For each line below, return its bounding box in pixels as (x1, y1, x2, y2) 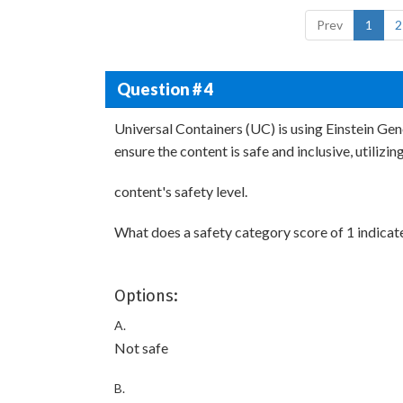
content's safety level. (114, 183, 247, 200)
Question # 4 (116, 78, 213, 99)
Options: (114, 286, 178, 306)
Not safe (114, 339, 168, 356)
